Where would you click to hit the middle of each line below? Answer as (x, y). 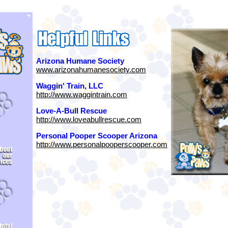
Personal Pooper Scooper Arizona (97, 136)
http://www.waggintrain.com (82, 94)
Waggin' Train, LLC (70, 86)
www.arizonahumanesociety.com (91, 69)
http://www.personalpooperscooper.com (102, 144)
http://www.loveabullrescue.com (89, 119)
